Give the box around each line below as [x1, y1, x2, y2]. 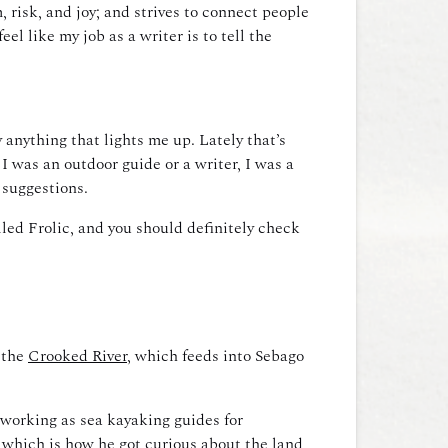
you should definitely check [108, 216, 300, 240]
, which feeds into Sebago [127, 344, 304, 368]
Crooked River [28, 344, 127, 368]
